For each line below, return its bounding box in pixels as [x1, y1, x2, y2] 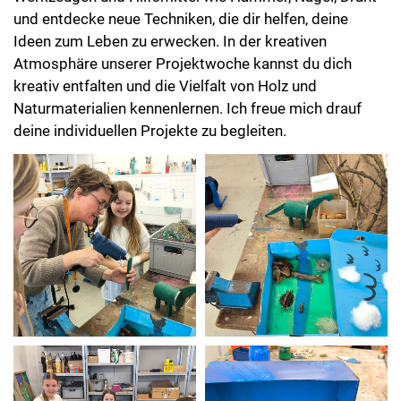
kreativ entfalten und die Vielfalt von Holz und [13, 63, 317, 81]
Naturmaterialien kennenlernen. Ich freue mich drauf [13, 85, 362, 104]
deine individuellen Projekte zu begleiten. [13, 107, 286, 126]
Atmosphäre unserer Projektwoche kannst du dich [13, 40, 352, 59]
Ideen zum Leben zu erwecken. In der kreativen [13, 18, 327, 37]
